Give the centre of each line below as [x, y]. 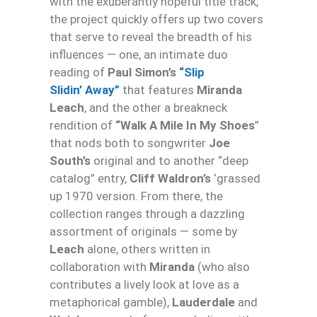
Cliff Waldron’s [170, 179]
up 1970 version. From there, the [136, 196]
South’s [70, 161]
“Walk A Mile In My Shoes [185, 126]
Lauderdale [203, 302]
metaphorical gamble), [111, 302]
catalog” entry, [90, 179]
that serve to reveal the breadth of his [151, 37]
